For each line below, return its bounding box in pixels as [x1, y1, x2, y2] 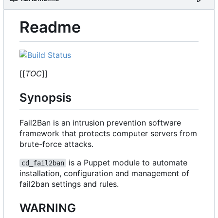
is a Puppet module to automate [66, 157, 190, 167]
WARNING [19, 200, 76, 215]
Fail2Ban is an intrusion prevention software [19, 117, 181, 127]
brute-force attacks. [19, 139, 93, 149]
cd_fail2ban [21, 159, 64, 167]
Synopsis [19, 91, 72, 105]
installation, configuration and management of [19, 168, 189, 178]
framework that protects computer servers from [19, 128, 197, 138]
